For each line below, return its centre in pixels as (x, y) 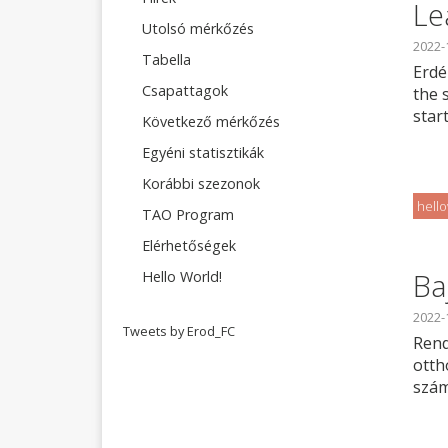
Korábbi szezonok (200, 183)
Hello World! (181, 276)
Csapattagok (184, 90)
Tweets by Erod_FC (179, 331)
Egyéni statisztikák (202, 152)
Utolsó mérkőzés (197, 28)
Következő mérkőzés (210, 121)
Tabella (166, 59)
